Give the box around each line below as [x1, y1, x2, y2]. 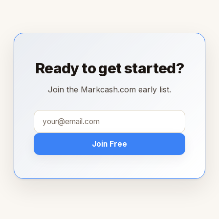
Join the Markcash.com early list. [48, 84, 171, 94]
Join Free [92, 139, 127, 149]
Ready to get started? [35, 59, 184, 77]
